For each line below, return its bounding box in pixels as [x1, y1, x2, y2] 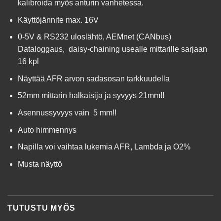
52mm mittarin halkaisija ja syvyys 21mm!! [17, 91, 164, 100]
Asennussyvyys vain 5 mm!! [17, 108, 116, 117]
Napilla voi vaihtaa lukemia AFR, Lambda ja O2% [17, 143, 190, 151]
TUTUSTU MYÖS [7, 203, 75, 212]
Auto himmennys [17, 125, 76, 134]
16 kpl [17, 57, 39, 66]
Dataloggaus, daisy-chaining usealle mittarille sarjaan [17, 45, 207, 54]
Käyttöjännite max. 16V [17, 15, 99, 24]
